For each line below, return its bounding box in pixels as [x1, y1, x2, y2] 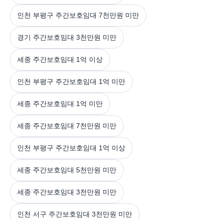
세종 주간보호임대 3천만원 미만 [17, 188, 116, 196]
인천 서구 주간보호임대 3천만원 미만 [17, 210, 132, 218]
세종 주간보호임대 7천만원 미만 [17, 121, 116, 130]
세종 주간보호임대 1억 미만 [17, 99, 103, 108]
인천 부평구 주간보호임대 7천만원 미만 [17, 11, 139, 19]
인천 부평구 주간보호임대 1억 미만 [17, 77, 125, 85]
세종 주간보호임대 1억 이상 [17, 55, 103, 63]
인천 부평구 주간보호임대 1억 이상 [17, 143, 125, 152]
